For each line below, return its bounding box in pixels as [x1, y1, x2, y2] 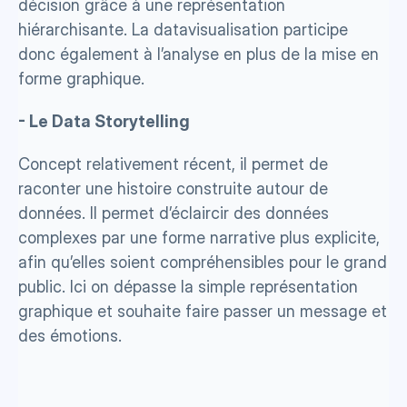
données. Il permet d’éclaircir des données [18, 203, 329, 223]
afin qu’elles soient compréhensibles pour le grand [18, 253, 387, 273]
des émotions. [18, 326, 126, 346]
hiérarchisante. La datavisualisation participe [18, 20, 348, 40]
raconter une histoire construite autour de [18, 179, 328, 199]
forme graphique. [18, 69, 144, 89]
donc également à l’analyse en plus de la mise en [18, 45, 379, 65]
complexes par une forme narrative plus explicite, [18, 228, 380, 248]
